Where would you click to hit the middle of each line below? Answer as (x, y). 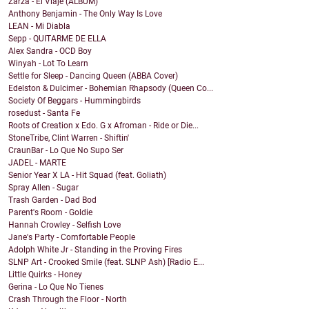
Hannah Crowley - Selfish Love (64, 225)
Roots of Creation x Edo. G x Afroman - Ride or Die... (103, 126)
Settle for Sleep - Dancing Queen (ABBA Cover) (93, 76)
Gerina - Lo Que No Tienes (56, 287)
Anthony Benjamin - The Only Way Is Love (85, 14)
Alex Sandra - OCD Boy (50, 51)
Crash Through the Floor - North (68, 300)
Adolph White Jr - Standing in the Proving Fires (95, 250)
